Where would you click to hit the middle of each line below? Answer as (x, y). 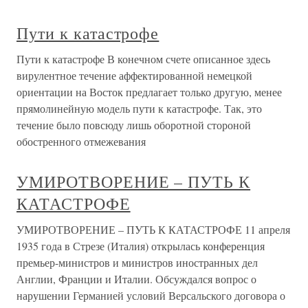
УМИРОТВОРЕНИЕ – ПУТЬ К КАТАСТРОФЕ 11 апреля (153, 230)
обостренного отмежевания (81, 142)
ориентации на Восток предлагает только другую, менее (149, 92)
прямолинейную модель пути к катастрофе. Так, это (139, 109)
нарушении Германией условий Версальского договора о (151, 296)
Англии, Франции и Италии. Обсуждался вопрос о (136, 279)
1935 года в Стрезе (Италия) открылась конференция (141, 246)
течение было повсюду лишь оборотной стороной (134, 125)
